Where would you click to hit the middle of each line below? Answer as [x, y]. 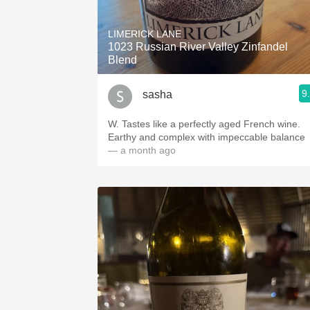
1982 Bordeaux [215, 8]
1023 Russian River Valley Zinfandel [198, 47]
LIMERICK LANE [145, 34]
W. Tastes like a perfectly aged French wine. [204, 124]
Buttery [215, 99]
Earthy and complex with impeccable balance [207, 137]
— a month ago [142, 150]
